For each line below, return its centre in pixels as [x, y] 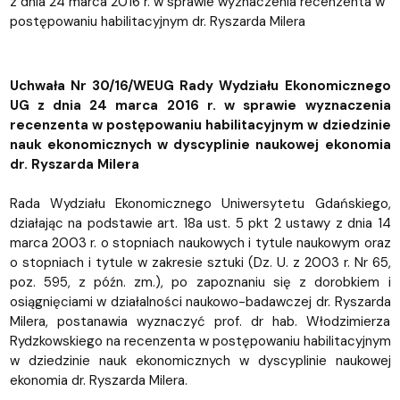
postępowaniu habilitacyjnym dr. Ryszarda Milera [157, 22]
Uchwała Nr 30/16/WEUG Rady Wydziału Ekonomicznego [200, 86]
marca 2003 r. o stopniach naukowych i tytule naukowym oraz [200, 243]
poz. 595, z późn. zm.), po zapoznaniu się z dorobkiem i [200, 283]
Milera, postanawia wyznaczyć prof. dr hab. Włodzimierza [200, 322]
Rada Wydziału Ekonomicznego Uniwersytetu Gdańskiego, [200, 204]
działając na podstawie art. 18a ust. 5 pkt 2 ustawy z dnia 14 [200, 224]
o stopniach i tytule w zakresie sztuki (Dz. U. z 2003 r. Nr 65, [200, 263]
